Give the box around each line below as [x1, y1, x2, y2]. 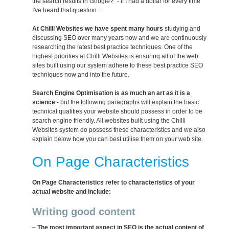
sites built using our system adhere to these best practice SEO [32, 62, 203, 70]
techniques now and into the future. [32, 71, 130, 79]
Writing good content [32, 206, 136, 218]
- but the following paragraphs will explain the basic [55, 99, 199, 106]
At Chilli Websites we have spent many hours [32, 25, 164, 33]
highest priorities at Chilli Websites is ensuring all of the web [32, 53, 199, 60]
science [32, 99, 56, 106]
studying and [163, 25, 201, 33]
